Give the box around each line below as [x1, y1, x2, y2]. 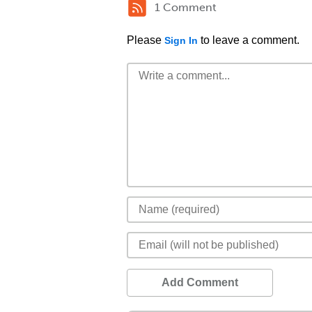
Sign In [164, 35, 198, 46]
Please [127, 34, 164, 46]
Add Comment [162, 276, 238, 288]
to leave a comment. [198, 34, 299, 46]
